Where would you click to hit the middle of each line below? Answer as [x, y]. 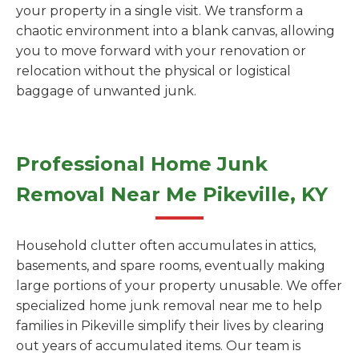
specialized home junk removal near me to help [169, 306]
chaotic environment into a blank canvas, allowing [175, 31]
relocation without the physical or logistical [153, 71]
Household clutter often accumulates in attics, [166, 246]
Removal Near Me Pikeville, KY [172, 194]
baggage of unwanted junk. [106, 91]
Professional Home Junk [142, 164]
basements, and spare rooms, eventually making [171, 266]
